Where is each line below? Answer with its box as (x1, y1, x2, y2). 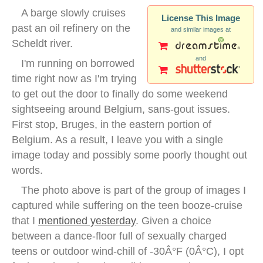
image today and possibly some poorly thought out (12, 149, 247, 161)
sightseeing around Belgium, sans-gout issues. (12, 103, 230, 115)
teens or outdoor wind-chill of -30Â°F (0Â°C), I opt (12, 245, 244, 257)
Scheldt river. (12, 37, 73, 49)
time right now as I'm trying (12, 72, 137, 85)
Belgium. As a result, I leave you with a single (12, 133, 223, 146)
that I (12, 214, 38, 227)
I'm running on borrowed (21, 57, 134, 69)
